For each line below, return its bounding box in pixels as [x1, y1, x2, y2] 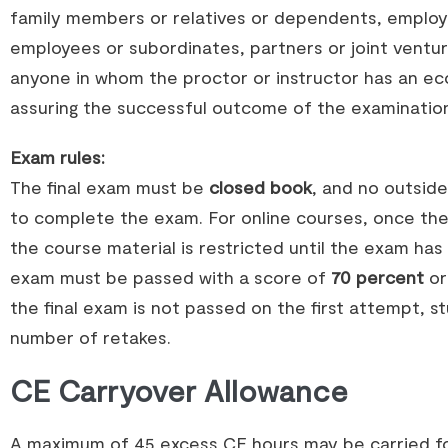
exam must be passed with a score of [10, 266, 331, 288]
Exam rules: [10, 146, 105, 168]
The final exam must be [10, 176, 209, 198]
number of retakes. [10, 326, 171, 348]
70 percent [331, 266, 429, 288]
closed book [209, 176, 312, 198]
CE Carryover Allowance [10, 372, 348, 408]
